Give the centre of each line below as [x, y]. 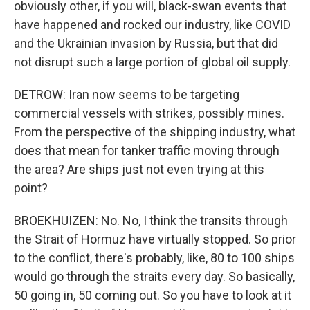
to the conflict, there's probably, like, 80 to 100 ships [154, 258]
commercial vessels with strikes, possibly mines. [149, 113]
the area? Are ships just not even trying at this [139, 169]
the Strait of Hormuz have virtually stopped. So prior [155, 239]
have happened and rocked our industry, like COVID [152, 25]
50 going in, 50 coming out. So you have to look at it [153, 295]
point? [31, 188]
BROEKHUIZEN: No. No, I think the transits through [151, 220]
